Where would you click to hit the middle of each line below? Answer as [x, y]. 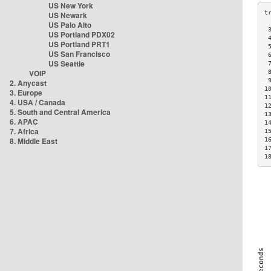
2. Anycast [28, 83]
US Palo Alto [70, 25]
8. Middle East [34, 141]
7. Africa [24, 131]
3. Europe [26, 93]
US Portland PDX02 [82, 34]
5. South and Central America [60, 112]
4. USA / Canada [38, 102]
